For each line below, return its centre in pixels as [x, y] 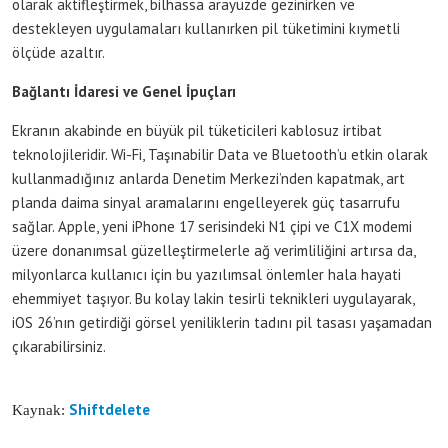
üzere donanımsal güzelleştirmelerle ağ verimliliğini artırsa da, [213, 250]
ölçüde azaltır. [58, 52]
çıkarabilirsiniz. [59, 346]
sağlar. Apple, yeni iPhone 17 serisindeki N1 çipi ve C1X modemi [212, 226]
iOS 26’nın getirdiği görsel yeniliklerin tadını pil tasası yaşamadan [222, 322]
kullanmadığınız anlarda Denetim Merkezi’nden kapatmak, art [208, 178]
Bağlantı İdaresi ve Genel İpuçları [124, 91]
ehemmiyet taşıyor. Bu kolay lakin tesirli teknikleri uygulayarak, [213, 298]
